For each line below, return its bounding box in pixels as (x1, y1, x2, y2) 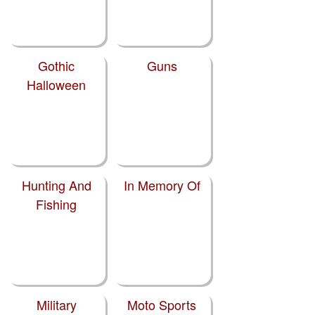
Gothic (38, 56, 75, 75)
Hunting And (21, 176, 91, 195)
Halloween (27, 75, 86, 94)
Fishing (36, 195, 77, 214)
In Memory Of (123, 176, 200, 195)
